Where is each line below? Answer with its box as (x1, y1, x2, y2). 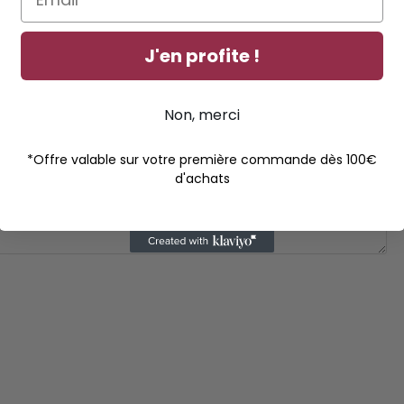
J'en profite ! (144, 42, 260, 69)
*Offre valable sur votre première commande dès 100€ (27, 150, 377, 169)
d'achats (174, 169, 230, 188)
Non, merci (164, 104, 240, 125)
